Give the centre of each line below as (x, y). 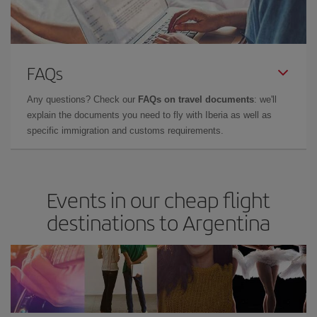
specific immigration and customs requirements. (125, 130)
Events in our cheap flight (158, 199)
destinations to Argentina (158, 222)
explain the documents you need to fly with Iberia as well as (149, 115)
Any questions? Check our (82, 99)
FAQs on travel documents (196, 99)
